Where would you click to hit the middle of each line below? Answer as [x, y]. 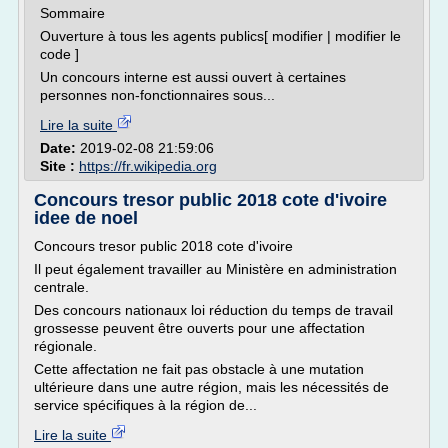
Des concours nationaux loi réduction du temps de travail [213, 310]
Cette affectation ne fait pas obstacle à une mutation [199, 369]
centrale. [61, 287]
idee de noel [86, 218]
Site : [59, 166]
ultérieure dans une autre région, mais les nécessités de [211, 387]
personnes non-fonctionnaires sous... [157, 95]
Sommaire [72, 13]
